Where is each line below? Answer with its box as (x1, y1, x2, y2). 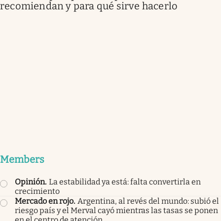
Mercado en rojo (15, 196, 74, 206)
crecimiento (15, 186, 60, 196)
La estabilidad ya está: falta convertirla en (49, 177, 201, 187)
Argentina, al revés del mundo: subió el (77, 196, 219, 206)
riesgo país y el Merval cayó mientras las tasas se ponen (15, 206, 218, 216)
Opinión (15, 177, 45, 187)
